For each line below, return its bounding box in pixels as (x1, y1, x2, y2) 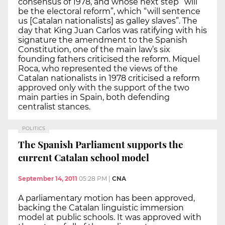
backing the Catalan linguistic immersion (18, 202, 184, 212)
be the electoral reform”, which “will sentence (18, 6, 200, 16)
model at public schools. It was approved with (18, 212, 201, 222)
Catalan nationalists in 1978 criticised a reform (18, 73, 200, 83)
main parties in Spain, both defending (18, 92, 170, 102)
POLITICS (22, 125, 45, 131)
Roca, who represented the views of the (18, 63, 178, 73)
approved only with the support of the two (18, 82, 189, 92)
